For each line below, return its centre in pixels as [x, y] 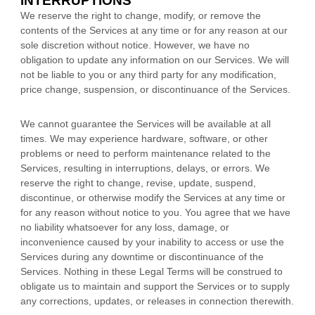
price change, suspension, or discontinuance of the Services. [155, 89]
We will [272, 60]
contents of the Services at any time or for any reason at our [154, 30]
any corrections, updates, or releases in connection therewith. [157, 301]
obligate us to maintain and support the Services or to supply [155, 286]
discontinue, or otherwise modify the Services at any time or [153, 198]
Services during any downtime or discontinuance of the [142, 257]
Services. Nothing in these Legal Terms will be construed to [152, 271]
